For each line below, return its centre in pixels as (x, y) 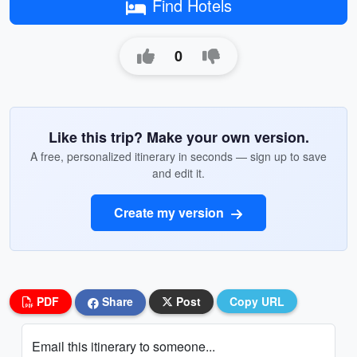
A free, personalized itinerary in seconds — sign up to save (178, 156)
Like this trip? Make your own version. (178, 137)
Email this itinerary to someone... (124, 346)
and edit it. (178, 173)
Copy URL (257, 301)
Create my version (171, 212)
